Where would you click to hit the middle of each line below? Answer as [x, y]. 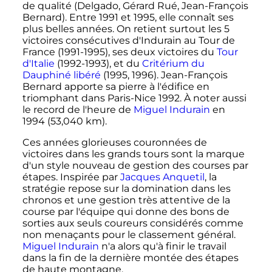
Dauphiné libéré [61, 75]
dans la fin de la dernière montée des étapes [130, 258]
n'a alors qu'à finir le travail [162, 246]
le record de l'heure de [78, 110]
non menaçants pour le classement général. [129, 235]
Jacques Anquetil [162, 177]
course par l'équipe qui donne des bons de [126, 212]
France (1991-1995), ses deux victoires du [119, 52]
